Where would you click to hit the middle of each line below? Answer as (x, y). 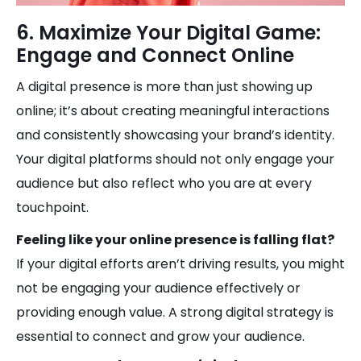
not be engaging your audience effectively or (158, 288)
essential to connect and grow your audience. (160, 336)
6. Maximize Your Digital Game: (168, 33)
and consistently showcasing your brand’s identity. (175, 135)
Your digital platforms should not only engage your (175, 159)
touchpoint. (52, 207)
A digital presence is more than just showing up (164, 87)
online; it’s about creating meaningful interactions (173, 111)
